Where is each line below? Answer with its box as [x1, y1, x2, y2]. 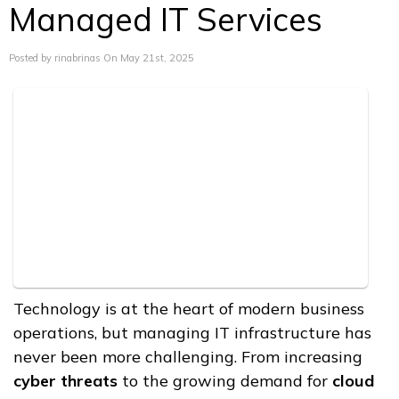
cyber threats [13, 370, 118, 392]
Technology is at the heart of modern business [13, 298, 364, 320]
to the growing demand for [118, 370, 332, 392]
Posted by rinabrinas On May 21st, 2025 [9, 52, 194, 65]
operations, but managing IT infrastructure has [13, 322, 371, 344]
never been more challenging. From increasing [13, 346, 362, 368]
